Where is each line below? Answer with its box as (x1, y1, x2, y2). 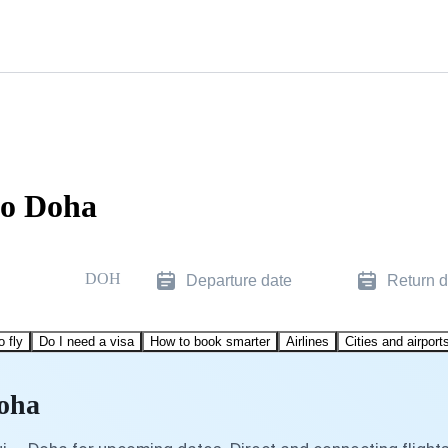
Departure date (186, 271, 292, 289)
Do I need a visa (39, 333, 134, 349)
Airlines (286, 333, 329, 349)
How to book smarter (150, 333, 270, 349)
